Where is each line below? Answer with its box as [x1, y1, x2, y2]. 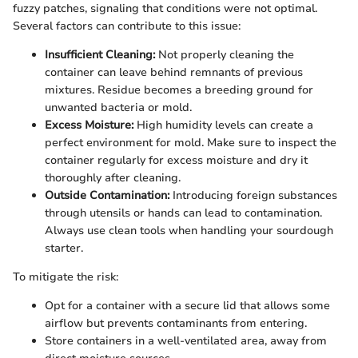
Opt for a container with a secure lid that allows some [45, 298, 330, 314]
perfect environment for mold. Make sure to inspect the [45, 135, 336, 151]
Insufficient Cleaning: [45, 47, 155, 63]
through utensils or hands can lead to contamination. [45, 205, 322, 221]
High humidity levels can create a [133, 117, 313, 133]
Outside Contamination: [45, 188, 169, 204]
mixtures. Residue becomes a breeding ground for [45, 82, 313, 98]
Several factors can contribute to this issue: [13, 18, 241, 34]
